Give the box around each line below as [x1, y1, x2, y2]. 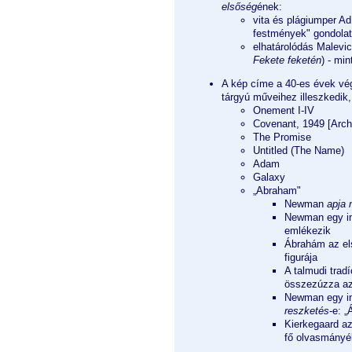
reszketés [284, 304, 329, 317]
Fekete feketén [253, 53, 321, 66]
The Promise [253, 130, 311, 143]
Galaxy [253, 170, 285, 183]
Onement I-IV [253, 104, 314, 116]
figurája [284, 251, 317, 263]
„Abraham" [253, 184, 301, 196]
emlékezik [284, 224, 331, 236]
